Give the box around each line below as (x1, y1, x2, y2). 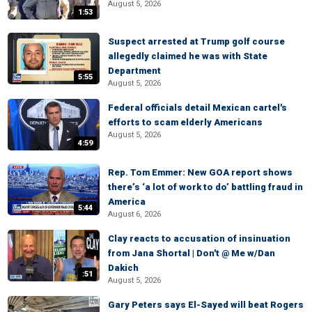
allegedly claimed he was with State (108, 51, 267, 61)
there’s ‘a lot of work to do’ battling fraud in (108, 182, 303, 192)
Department (108, 65, 161, 76)
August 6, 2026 (108, 210, 161, 219)
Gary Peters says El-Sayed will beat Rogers (108, 299, 304, 310)
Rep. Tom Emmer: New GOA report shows (108, 167, 292, 178)
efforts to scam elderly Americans (108, 117, 263, 127)
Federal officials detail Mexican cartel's (108, 102, 287, 113)
